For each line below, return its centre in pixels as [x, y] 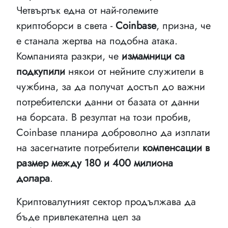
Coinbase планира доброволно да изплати [113, 133]
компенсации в [176, 148]
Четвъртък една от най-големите [87, 10]
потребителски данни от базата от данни [108, 102]
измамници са [153, 56]
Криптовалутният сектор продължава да [106, 202]
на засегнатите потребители [79, 148]
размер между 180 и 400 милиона [95, 163]
